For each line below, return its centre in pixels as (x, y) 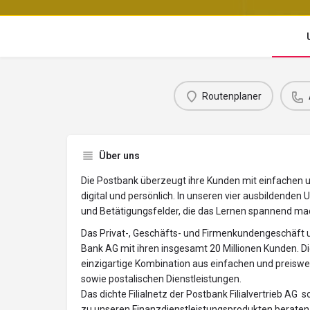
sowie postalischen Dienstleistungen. (161, 279)
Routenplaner (232, 96)
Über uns (119, 156)
